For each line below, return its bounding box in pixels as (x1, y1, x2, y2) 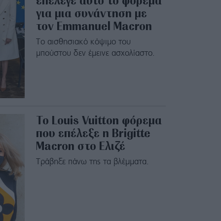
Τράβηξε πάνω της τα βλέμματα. (36, 158, 149, 167)
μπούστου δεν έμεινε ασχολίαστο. (36, 49, 155, 58)
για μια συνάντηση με (36, 5, 147, 21)
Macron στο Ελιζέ (36, 138, 125, 154)
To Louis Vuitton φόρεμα (36, 112, 162, 128)
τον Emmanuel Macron (36, 18, 152, 34)
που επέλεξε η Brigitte (36, 125, 150, 141)
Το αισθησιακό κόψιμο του (36, 38, 131, 47)
